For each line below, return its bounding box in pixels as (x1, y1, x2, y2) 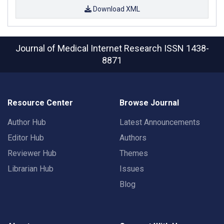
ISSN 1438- (163, 43, 209, 53)
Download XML (91, 4, 140, 13)
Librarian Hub (7, 164, 53, 173)
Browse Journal (119, 98, 179, 107)
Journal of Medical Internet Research (15, 43, 164, 53)
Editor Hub (7, 133, 44, 142)
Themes (119, 148, 148, 158)
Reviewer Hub (7, 148, 56, 158)
